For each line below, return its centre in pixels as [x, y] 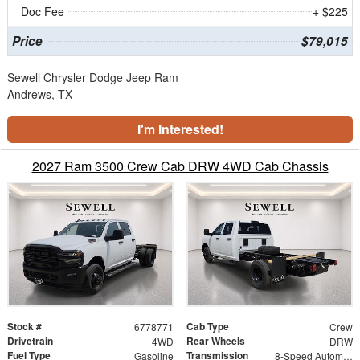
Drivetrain [30, 341]
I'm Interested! [180, 129]
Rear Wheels [216, 341]
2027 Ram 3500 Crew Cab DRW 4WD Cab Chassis [180, 166]
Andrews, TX [40, 94]
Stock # [25, 327]
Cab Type [208, 327]
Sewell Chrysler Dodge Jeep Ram [93, 77]
